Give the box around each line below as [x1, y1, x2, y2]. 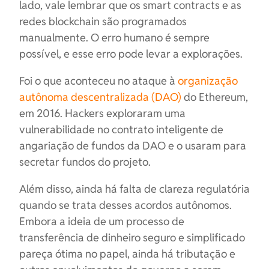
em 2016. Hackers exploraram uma [19, 106, 186, 120]
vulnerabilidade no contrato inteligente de [19, 122, 223, 136]
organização [178, 74, 238, 88]
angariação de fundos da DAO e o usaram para [19, 139, 246, 153]
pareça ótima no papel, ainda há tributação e [19, 247, 235, 261]
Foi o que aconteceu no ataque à [19, 74, 178, 88]
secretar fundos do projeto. [19, 155, 151, 169]
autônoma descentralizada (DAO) [19, 90, 181, 104]
